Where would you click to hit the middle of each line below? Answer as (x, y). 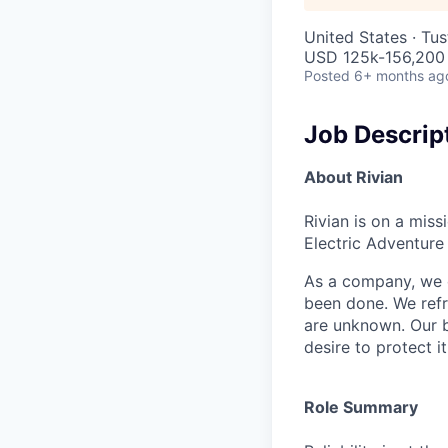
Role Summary (361, 407)
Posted (327, 76)
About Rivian (353, 177)
